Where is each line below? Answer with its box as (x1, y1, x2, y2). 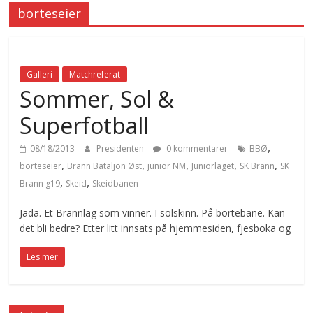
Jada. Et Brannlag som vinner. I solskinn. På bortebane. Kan (20, 206, 286, 220)
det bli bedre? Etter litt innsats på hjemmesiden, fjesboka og (20, 221, 291, 235)
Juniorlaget (191, 160, 235, 173)
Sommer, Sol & (20, 84, 175, 115)
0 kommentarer (164, 143, 228, 155)
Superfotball (20, 110, 150, 141)
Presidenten (96, 143, 147, 155)
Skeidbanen (92, 177, 139, 190)
